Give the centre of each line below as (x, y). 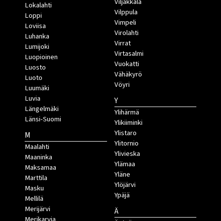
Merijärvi (37, 209)
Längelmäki (42, 109)
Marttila (36, 178)
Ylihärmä (127, 112)
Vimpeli (125, 23)
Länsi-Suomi (43, 119)
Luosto (35, 68)
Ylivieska (127, 154)
